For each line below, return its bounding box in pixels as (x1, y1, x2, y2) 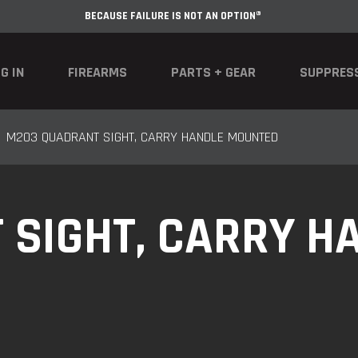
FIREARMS (68, 62, 127, 82)
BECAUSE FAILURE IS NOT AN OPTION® (85, 9, 261, 23)
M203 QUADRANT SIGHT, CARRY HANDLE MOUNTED (6, 128, 278, 146)
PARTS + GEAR (171, 62, 256, 82)
